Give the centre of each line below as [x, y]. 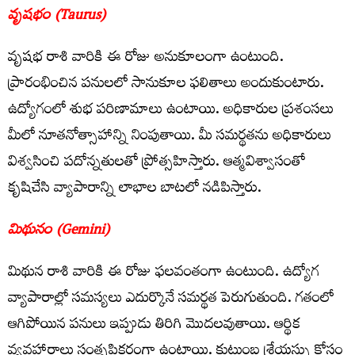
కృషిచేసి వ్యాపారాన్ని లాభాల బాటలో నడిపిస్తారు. [135, 189]
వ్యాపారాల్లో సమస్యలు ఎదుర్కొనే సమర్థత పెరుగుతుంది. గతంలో [171, 300]
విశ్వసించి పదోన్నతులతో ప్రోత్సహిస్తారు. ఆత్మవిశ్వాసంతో [157, 163]
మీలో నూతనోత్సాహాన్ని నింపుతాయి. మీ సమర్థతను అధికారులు [170, 137]
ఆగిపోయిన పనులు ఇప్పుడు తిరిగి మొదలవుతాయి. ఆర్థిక [154, 326]
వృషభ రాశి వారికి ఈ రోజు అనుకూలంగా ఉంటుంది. [146, 59]
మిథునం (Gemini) [59, 231]
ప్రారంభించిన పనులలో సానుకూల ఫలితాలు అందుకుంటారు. [166, 85]
